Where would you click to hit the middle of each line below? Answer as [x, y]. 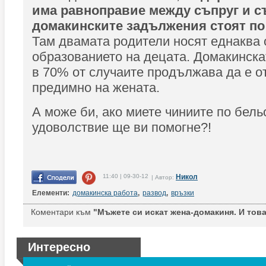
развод [154, 193]
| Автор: [164, 177]
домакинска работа [105, 193]
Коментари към [61, 212]
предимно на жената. [96, 88]
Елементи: [51, 193]
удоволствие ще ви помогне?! [123, 127]
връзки [183, 193]
